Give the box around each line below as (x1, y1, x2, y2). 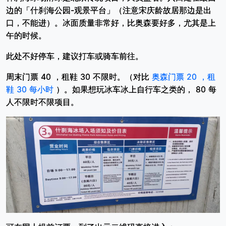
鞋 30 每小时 (6, 84, 53, 94)
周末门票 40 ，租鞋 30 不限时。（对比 (6, 72, 149, 82)
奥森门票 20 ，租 (152, 72, 215, 82)
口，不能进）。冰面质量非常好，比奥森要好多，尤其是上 (6, 18, 216, 28)
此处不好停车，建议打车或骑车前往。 (6, 51, 143, 61)
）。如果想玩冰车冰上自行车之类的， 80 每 (56, 84, 216, 94)
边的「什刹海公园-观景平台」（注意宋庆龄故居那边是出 (6, 5, 211, 15)
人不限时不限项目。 (6, 97, 79, 107)
